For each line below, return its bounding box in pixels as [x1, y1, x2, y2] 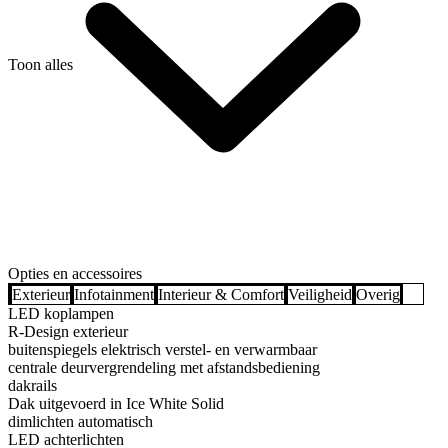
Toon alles [8, 56, 73, 74]
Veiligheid [288, 286, 352, 304]
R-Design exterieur [8, 323, 128, 341]
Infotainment [74, 286, 154, 304]
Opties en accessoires [8, 265, 142, 283]
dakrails [8, 377, 57, 395]
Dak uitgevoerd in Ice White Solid [8, 395, 224, 413]
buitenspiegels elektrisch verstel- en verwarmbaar [8, 341, 317, 359]
